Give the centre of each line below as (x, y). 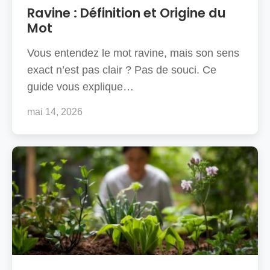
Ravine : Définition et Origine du (127, 13)
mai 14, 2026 (55, 111)
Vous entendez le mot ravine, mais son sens (133, 53)
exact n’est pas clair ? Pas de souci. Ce (122, 70)
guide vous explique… (80, 86)
